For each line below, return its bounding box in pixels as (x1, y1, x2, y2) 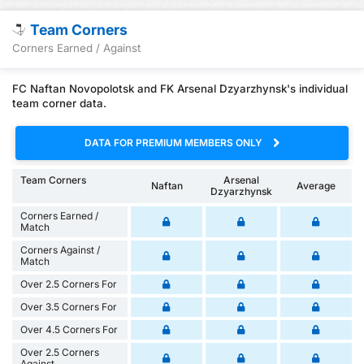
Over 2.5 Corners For (20, 278, 117, 290)
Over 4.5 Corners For (20, 323, 118, 336)
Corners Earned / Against (12, 41, 141, 54)
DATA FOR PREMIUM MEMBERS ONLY (84, 136, 265, 149)
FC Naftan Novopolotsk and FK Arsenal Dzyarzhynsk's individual (12, 82, 348, 95)
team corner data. (12, 97, 106, 110)
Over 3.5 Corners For (20, 301, 117, 313)
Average (297, 180, 336, 192)
